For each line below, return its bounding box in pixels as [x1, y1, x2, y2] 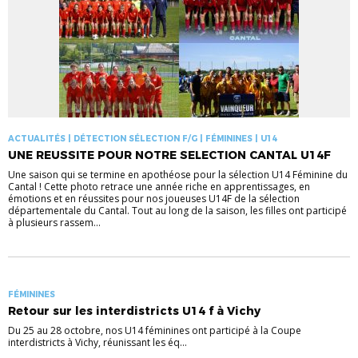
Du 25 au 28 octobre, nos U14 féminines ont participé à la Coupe [8, 324, 301, 338]
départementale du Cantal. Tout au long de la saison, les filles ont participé [8, 204, 347, 218]
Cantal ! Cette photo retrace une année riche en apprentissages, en [8, 180, 310, 194]
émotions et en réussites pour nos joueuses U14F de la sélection [8, 192, 300, 206]
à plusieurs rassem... [8, 216, 101, 230]
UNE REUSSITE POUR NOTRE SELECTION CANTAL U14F [8, 148, 331, 163]
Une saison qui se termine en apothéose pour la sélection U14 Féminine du [8, 168, 348, 182]
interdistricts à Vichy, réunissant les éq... [8, 336, 187, 350]
